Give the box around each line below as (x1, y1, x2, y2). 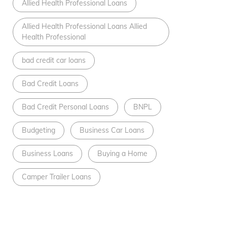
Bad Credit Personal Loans (21, 102, 109, 112)
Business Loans (21, 149, 73, 159)
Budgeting (21, 126, 55, 135)
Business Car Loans (79, 126, 144, 135)
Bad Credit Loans (21, 79, 79, 89)
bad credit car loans (21, 56, 86, 65)
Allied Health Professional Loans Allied (21, 22, 147, 31)
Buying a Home (97, 149, 147, 159)
